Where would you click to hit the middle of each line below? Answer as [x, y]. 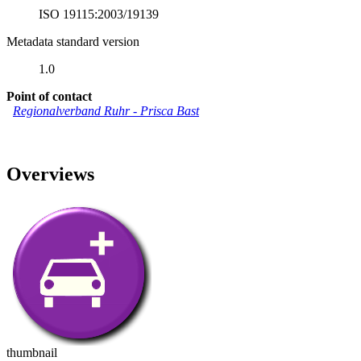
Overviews [50, 174]
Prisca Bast [170, 110]
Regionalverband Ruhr [73, 110]
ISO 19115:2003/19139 [99, 14]
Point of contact [49, 96]
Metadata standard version [73, 41]
